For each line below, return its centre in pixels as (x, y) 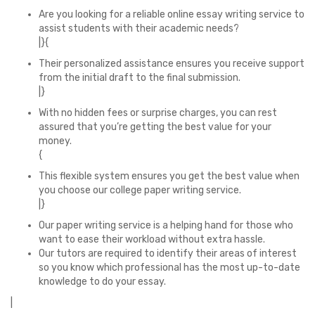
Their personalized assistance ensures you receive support (172, 64)
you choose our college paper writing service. (140, 190)
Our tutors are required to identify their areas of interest (168, 253)
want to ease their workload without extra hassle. (152, 239)
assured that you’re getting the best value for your (155, 127)
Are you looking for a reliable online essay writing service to (172, 14)
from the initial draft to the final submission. (140, 78)
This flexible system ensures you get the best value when (169, 176)
